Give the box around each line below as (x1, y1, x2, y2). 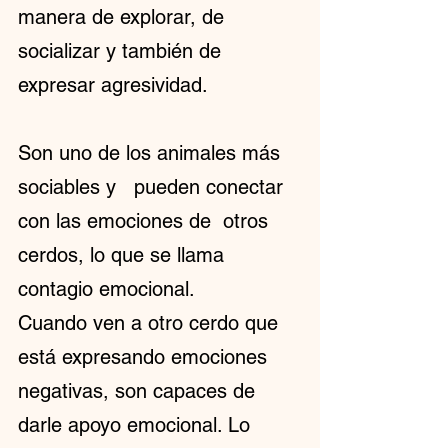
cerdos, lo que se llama (18, 243, 230, 267)
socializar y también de (18, 39, 227, 63)
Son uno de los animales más (18, 141, 286, 165)
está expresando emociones (18, 345, 273, 369)
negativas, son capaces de (18, 379, 261, 403)
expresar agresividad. (18, 73, 208, 97)
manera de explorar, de (18, 5, 230, 29)
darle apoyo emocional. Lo (18, 413, 256, 437)
